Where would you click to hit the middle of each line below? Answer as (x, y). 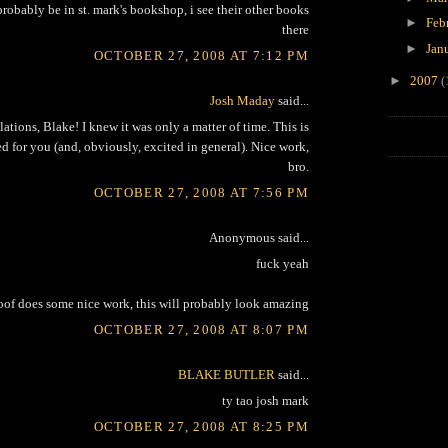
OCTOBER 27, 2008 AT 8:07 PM (201, 329)
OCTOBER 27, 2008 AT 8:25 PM (201, 426)
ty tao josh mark (265, 401)
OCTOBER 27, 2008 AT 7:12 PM (201, 55)
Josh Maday (242, 100)
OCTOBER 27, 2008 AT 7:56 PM (201, 192)
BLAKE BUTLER (226, 374)
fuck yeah (282, 264)
